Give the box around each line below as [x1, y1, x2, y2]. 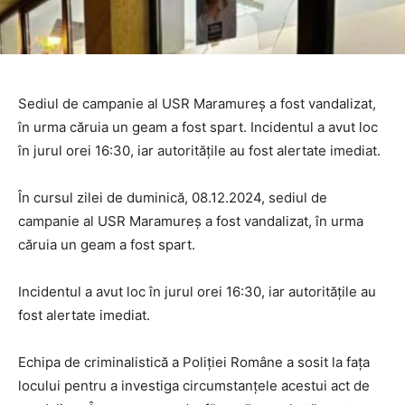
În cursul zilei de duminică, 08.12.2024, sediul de [18, 189, 327, 207]
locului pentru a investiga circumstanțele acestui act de [18, 377, 370, 395]
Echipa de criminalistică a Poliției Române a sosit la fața [18, 353, 370, 372]
